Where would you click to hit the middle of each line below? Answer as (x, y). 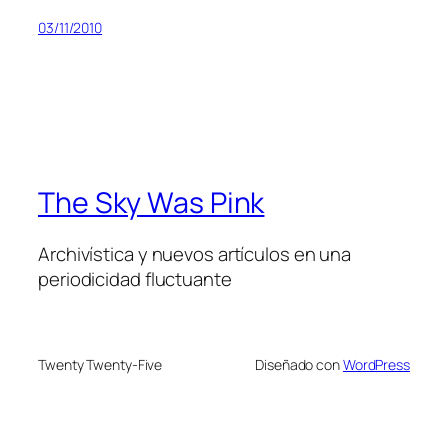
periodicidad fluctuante (135, 279)
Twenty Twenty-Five (100, 364)
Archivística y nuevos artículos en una (195, 254)
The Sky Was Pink (151, 202)
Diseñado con (299, 364)
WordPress (376, 364)
